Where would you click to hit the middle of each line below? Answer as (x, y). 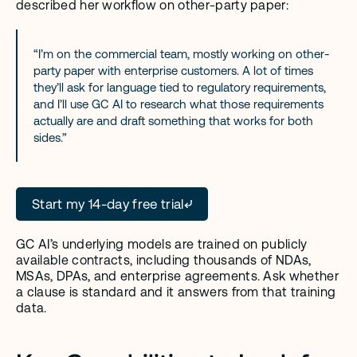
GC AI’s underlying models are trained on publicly (162, 244)
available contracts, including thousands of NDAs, (164, 260)
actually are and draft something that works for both (173, 121)
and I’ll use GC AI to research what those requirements (178, 104)
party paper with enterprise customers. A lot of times (173, 71)
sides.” (50, 137)
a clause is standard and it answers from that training (176, 292)
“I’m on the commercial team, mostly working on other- (182, 54)
